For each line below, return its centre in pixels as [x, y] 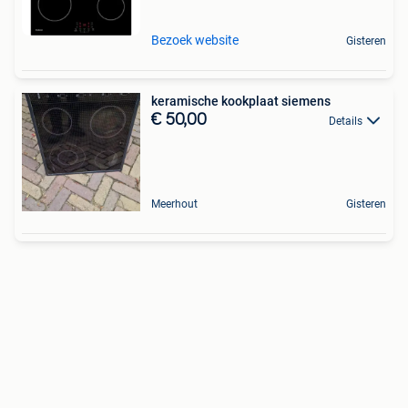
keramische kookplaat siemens [241, 101]
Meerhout [174, 204]
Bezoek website [195, 40]
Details [346, 121]
